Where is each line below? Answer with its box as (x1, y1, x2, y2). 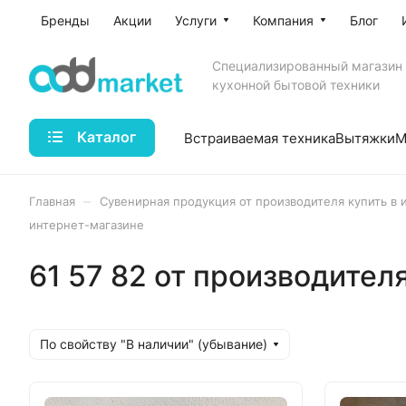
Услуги (175, 13, 217, 28)
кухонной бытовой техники (212, 76, 380, 92)
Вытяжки (335, 129, 395, 147)
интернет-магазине (29, 217, 144, 232)
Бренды (41, 13, 90, 28)
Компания (253, 13, 314, 28)
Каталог (77, 128, 136, 146)
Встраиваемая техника (184, 129, 335, 147)
